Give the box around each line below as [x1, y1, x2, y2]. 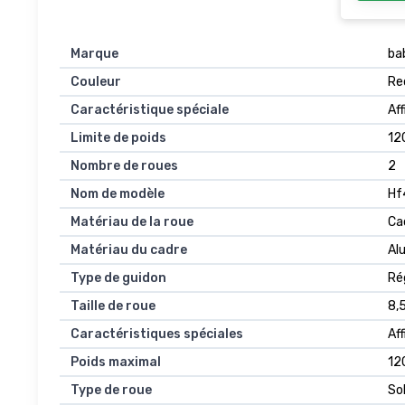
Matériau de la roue [71, 213, 193, 230]
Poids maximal [71, 353, 161, 370]
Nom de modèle [71, 185, 165, 202]
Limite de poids [71, 129, 166, 146]
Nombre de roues [71, 157, 178, 174]
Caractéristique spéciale [71, 101, 229, 118]
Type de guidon [71, 269, 166, 286]
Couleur [71, 73, 121, 89]
